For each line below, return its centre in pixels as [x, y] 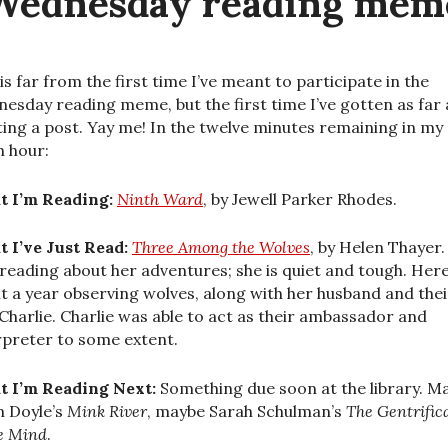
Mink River [107, 411]
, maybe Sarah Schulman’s [246, 411]
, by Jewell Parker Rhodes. [300, 198]
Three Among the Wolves [221, 247]
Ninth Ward [160, 198]
